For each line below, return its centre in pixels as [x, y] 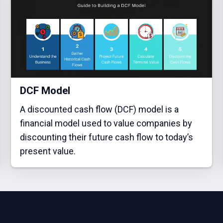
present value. [48, 151]
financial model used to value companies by [106, 123]
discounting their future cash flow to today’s [107, 137]
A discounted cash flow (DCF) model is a [100, 110]
